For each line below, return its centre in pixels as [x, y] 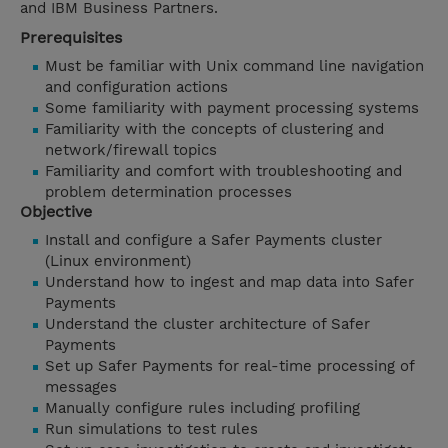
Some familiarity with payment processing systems [232, 108]
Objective [56, 212]
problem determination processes [168, 192]
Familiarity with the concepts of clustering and [214, 129]
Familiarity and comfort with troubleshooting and [223, 171]
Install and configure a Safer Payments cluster [213, 240]
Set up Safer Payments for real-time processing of [229, 366]
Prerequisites [71, 38]
